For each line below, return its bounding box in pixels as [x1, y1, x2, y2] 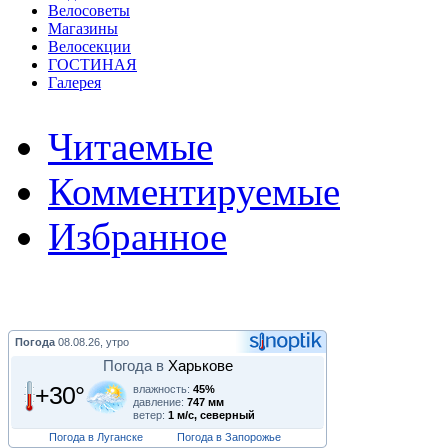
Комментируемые [48, 169, 340, 213]
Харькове [167, 357, 233, 374]
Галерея [48, 73, 101, 91]
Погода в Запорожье [177, 430, 281, 443]
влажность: [132, 382, 193, 395]
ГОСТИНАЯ [48, 55, 137, 73]
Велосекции [48, 37, 131, 55]
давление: [132, 395, 187, 408]
